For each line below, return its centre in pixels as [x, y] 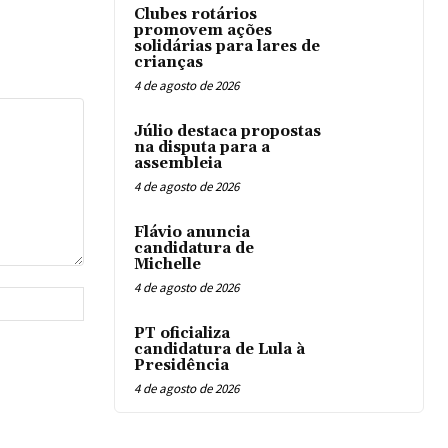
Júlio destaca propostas [227, 132]
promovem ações [203, 31]
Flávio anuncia [192, 233]
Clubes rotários [195, 15]
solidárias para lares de [227, 47]
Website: [110, 297]
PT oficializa [182, 334]
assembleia [178, 164]
